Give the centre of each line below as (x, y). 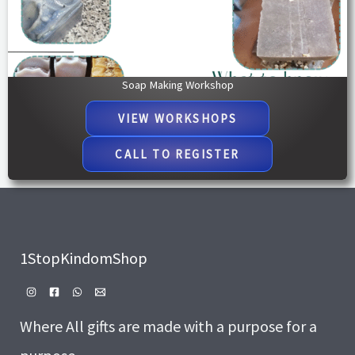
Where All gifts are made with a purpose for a (168, 326)
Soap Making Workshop (177, 84)
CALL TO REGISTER (177, 154)
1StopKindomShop (84, 258)
